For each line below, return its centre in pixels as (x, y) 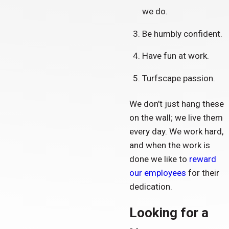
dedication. (151, 186)
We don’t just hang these (176, 104)
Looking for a (169, 212)
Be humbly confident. (182, 33)
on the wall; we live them (176, 117)
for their (202, 173)
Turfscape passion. (179, 78)
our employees (157, 173)
